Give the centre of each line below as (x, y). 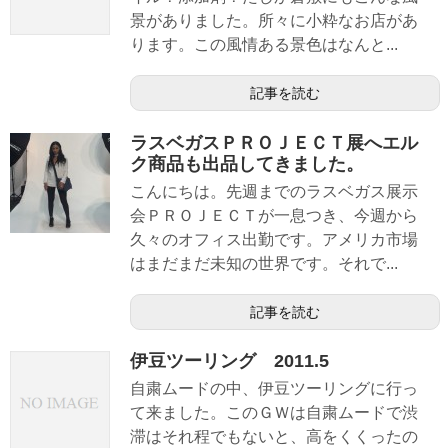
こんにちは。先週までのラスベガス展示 (274, 191)
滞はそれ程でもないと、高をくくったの (274, 436)
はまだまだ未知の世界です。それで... (264, 263)
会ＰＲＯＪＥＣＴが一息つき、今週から (274, 215)
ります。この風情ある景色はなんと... (264, 45)
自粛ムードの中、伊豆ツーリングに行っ (274, 388)
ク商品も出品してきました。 (247, 163)
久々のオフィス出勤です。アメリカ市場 (274, 239)
